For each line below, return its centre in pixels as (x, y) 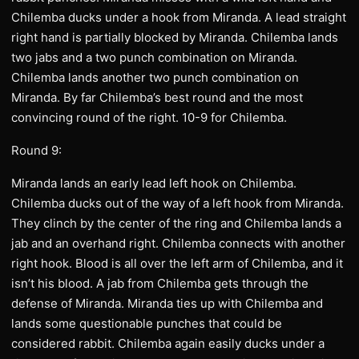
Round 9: (36, 150)
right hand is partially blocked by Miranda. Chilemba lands (175, 37)
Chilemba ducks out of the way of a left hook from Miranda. (177, 203)
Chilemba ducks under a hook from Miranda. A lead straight (179, 17)
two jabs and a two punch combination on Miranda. (154, 57)
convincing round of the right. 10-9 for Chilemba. (149, 117)
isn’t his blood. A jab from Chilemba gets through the (160, 283)
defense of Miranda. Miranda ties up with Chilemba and (167, 303)
